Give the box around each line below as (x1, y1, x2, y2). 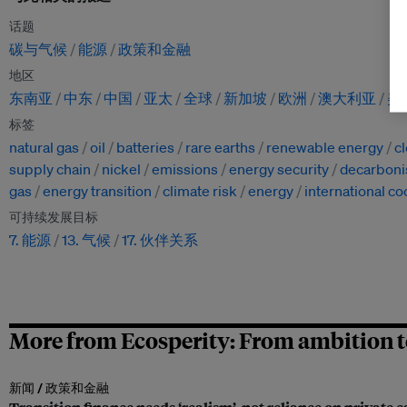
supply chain (9, 160, 91, 179)
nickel (102, 160, 141, 179)
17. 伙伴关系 (122, 231, 198, 250)
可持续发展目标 (9, 209, 98, 226)
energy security (229, 160, 329, 179)
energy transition (43, 182, 152, 201)
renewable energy (266, 138, 383, 157)
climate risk (163, 182, 237, 201)
